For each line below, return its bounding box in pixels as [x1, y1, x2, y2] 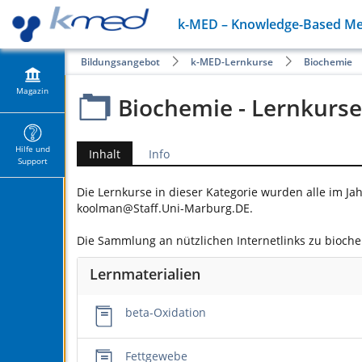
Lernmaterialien [90, 264, 200, 284]
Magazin [16, 84, 48, 96]
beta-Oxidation [125, 305, 206, 320]
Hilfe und [15, 143, 50, 154]
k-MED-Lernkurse [191, 55, 273, 69]
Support [17, 155, 48, 166]
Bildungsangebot [81, 55, 160, 69]
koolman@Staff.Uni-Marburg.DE [77, 200, 250, 216]
